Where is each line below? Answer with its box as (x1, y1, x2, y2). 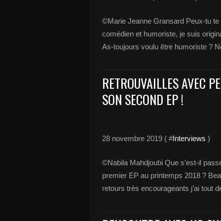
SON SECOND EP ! (102, 90, 184, 109)
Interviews (173, 134, 206, 143)
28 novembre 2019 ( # (102, 134, 173, 143)
